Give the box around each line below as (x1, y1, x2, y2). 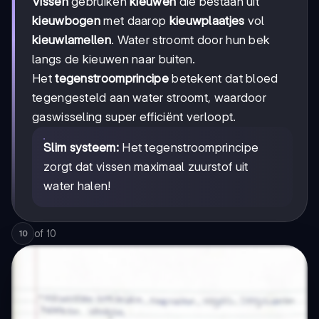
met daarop (100, 13, 169, 28)
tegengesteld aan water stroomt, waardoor (32, 90, 266, 105)
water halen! (43, 178, 111, 193)
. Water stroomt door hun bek (110, 32, 271, 47)
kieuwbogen (32, 13, 100, 28)
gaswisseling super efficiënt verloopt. (32, 109, 236, 124)
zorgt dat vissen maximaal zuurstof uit (43, 159, 249, 174)
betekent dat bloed (168, 70, 278, 85)
